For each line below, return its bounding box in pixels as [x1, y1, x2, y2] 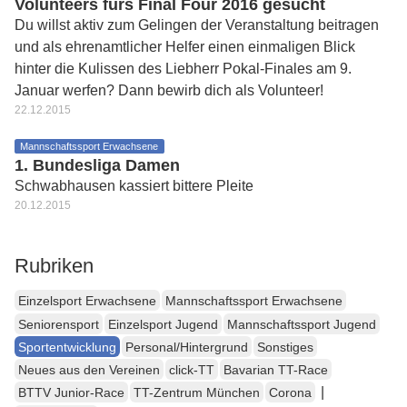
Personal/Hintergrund [125, 339, 248, 354]
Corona [269, 385, 312, 401]
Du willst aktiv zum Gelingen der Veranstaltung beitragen [15, 17, 379, 33]
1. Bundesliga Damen [15, 156, 180, 174]
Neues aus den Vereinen [18, 362, 160, 378]
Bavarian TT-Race [223, 362, 328, 378]
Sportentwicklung [18, 339, 116, 354]
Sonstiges [257, 339, 313, 354]
